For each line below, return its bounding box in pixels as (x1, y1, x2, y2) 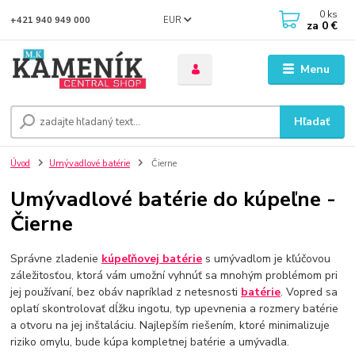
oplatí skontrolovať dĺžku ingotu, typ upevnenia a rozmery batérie (10, 300, 339, 316)
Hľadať (294, 114, 330, 130)
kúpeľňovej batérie (101, 250, 203, 266)
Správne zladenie (10, 250, 102, 266)
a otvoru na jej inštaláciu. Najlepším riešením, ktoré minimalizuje (10, 317, 330, 333)
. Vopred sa (281, 284, 338, 300)
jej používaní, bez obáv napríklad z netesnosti (10, 284, 242, 300)
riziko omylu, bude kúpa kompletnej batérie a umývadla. (10, 334, 293, 349)
